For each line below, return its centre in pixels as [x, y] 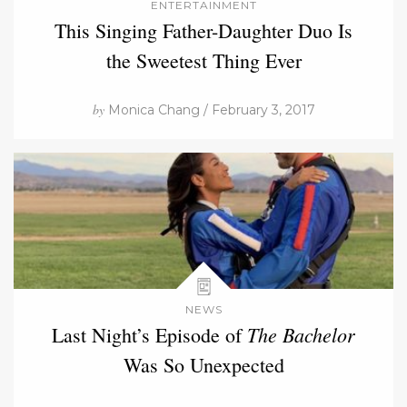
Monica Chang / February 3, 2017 [209, 109]
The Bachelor [301, 334]
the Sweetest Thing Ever [203, 60]
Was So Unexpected [203, 364]
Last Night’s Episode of [149, 334]
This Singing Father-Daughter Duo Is [203, 30]
